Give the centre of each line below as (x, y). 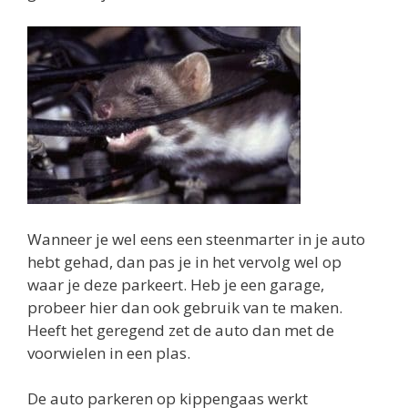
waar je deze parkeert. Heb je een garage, (176, 284)
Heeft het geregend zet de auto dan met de (181, 330)
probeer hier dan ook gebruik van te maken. (185, 307)
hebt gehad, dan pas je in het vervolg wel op (184, 261)
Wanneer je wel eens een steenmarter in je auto (196, 239)
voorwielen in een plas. (109, 352)
